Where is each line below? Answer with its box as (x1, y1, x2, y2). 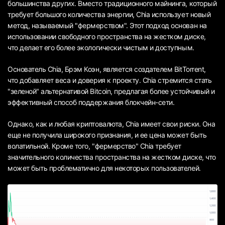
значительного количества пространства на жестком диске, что (8, 153, 216, 162)
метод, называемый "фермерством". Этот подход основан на (8, 21, 207, 30)
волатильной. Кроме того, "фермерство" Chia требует (8, 142, 182, 151)
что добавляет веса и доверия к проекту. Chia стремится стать (8, 76, 212, 85)
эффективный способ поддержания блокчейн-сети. (8, 98, 175, 107)
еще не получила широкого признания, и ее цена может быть (8, 131, 207, 140)
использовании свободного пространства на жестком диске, (8, 32, 206, 41)
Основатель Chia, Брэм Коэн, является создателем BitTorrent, (8, 65, 206, 74)
